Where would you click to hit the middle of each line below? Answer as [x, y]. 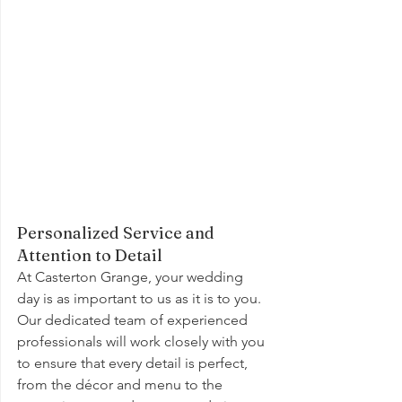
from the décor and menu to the [122, 385]
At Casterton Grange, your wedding [132, 277]
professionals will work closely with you [143, 342]
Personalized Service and [118, 233]
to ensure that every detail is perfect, [134, 363]
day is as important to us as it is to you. [141, 299]
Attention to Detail [90, 256]
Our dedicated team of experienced [134, 320]
